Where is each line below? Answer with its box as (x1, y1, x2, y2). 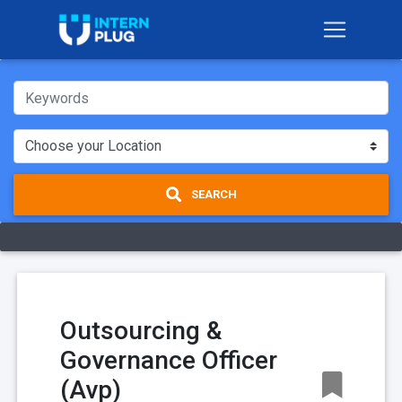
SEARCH (188, 188, 237, 202)
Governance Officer (60, 345, 277, 375)
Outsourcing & (60, 315, 222, 345)
